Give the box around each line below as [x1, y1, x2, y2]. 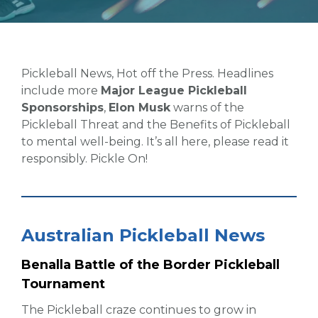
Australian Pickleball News [21, 225, 265, 246]
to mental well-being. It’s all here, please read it [21, 135, 289, 148]
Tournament [21, 276, 105, 292]
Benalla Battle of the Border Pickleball [21, 257, 280, 273]
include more [21, 84, 101, 97]
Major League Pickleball [101, 84, 247, 97]
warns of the [170, 101, 244, 114]
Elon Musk [109, 101, 170, 114]
